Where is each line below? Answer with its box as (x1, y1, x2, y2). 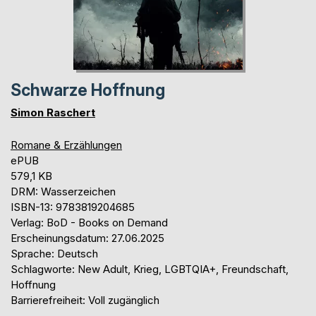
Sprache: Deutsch (11, 246, 98, 260)
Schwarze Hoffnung (11, 80, 165, 100)
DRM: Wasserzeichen (11, 184, 116, 198)
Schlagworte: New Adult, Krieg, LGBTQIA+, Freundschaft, (11, 262, 288, 276)
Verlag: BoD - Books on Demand (11, 215, 168, 229)
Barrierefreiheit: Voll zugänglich (11, 293, 159, 307)
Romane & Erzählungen (11, 138, 122, 152)
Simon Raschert (11, 105, 95, 119)
